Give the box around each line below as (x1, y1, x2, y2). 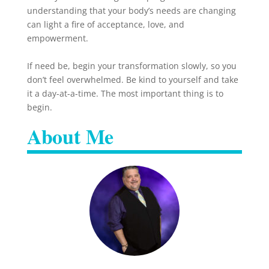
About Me (26, 121, 114, 151)
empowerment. (26, 32, 88, 44)
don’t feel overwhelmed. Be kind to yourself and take (26, 73, 238, 85)
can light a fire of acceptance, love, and (26, 18, 184, 30)
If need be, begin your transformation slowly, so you (26, 59, 237, 71)
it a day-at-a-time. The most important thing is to (26, 87, 223, 99)
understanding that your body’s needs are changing (26, 4, 236, 16)
